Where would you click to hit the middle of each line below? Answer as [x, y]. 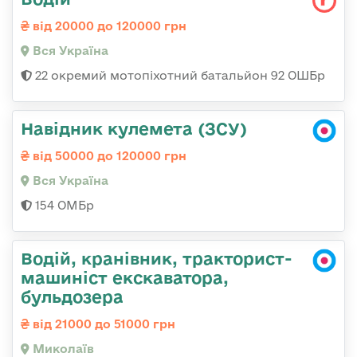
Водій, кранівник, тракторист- [157, 258]
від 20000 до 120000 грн [108, 25]
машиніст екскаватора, [125, 277]
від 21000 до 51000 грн [102, 324]
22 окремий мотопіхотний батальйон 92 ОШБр [178, 75]
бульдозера [72, 296]
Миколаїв [62, 348]
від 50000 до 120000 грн [108, 155]
